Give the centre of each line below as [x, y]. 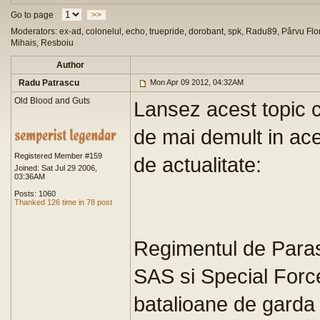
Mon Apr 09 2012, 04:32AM [196, 82]
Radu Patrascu [49, 83]
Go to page [32, 15]
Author [71, 65]
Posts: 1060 [35, 194]
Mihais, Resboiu [42, 43]
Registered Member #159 [58, 156]
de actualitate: [197, 165]
